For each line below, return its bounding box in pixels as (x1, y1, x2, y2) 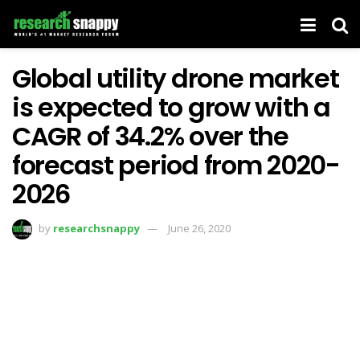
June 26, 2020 (168, 220, 231, 235)
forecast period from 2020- (12, 147, 340, 183)
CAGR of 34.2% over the (12, 118, 288, 154)
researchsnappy (53, 220, 140, 235)
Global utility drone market (12, 60, 339, 96)
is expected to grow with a (12, 89, 330, 125)
